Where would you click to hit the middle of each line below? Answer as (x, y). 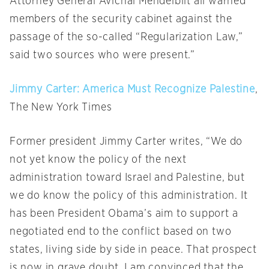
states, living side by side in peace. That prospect (133, 250)
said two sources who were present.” (102, 56)
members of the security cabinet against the (121, 20)
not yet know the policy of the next (98, 160)
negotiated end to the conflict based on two (121, 232)
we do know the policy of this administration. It (129, 196)
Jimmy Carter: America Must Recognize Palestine (132, 90)
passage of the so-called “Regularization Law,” (126, 38)
